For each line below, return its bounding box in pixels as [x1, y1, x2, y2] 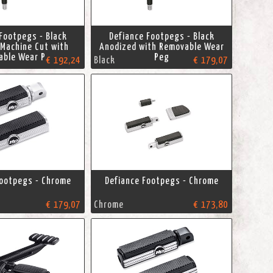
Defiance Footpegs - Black [108, 31, 214, 41]
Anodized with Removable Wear [99, 41, 224, 52]
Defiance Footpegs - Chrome [104, 176, 219, 186]
